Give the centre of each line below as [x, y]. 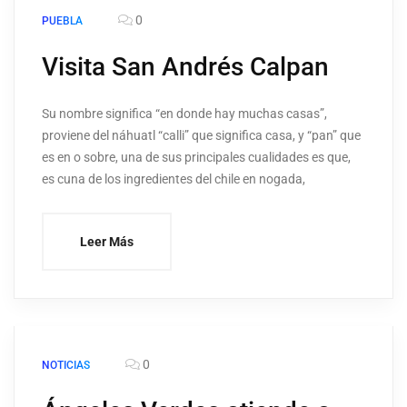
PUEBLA [62, 21]
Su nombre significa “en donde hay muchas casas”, [184, 114]
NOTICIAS [66, 366]
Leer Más [107, 242]
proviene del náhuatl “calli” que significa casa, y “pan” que [201, 136]
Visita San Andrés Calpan [185, 67]
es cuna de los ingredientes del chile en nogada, [174, 179]
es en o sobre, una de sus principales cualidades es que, [196, 158]
